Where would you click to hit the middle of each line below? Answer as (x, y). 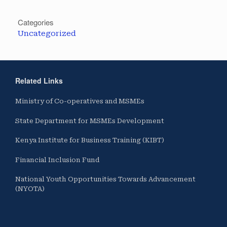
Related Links (39, 81)
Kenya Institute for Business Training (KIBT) (90, 140)
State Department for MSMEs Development (90, 121)
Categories (36, 22)
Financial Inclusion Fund (57, 160)
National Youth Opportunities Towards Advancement (105, 179)
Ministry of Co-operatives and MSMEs (80, 101)
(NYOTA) (30, 189)
